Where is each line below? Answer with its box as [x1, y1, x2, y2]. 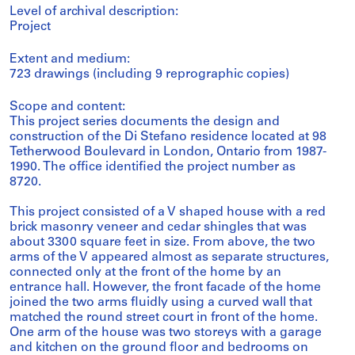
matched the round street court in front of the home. [10, 311, 318, 324]
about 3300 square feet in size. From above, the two [10, 236, 315, 249]
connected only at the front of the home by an [10, 266, 281, 279]
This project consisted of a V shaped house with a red [10, 206, 326, 219]
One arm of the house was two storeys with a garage [10, 326, 322, 339]
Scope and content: [10, 101, 125, 113]
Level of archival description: [10, 6, 178, 18]
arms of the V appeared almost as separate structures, [10, 251, 329, 264]
